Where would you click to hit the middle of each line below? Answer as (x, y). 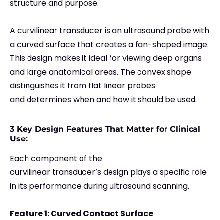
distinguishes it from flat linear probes (82, 86)
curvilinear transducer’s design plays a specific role (108, 172)
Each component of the (56, 159)
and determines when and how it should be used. (103, 100)
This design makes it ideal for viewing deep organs (106, 58)
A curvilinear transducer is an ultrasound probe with (110, 31)
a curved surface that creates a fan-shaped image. (109, 45)
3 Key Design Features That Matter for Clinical (105, 129)
